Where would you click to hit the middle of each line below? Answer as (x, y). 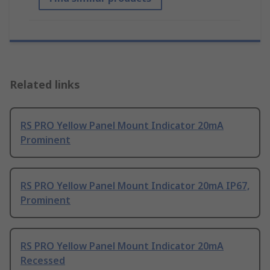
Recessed (43, 261)
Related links (45, 85)
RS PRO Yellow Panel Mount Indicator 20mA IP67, (135, 186)
